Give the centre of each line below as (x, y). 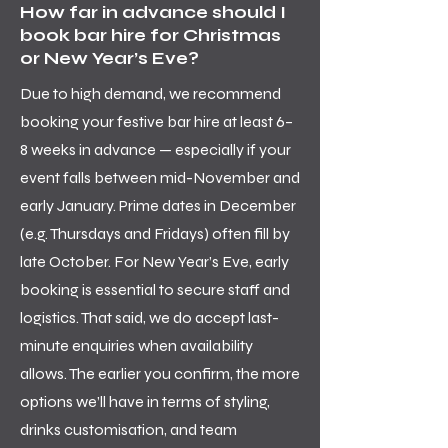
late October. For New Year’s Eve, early (154, 261)
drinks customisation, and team (128, 429)
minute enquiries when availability (136, 345)
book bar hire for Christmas (150, 35)
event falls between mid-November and (160, 177)
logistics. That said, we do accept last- (149, 317)
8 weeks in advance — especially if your (155, 149)
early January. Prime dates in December (158, 205)
